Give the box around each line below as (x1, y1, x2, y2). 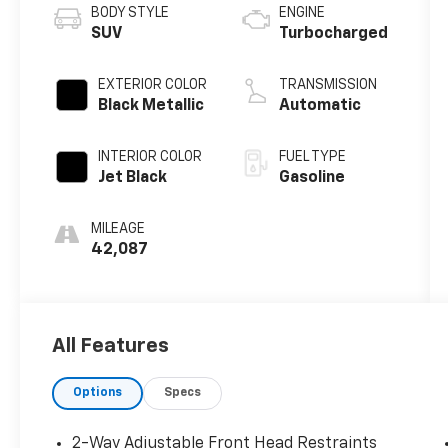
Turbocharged (278, 26, 388, 43)
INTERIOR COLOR (98, 150, 203, 165)
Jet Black (98, 170, 168, 187)
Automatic (278, 98, 361, 115)
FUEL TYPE (278, 150, 346, 165)
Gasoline (278, 170, 345, 187)
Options (73, 387, 123, 400)
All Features (52, 336, 169, 357)
